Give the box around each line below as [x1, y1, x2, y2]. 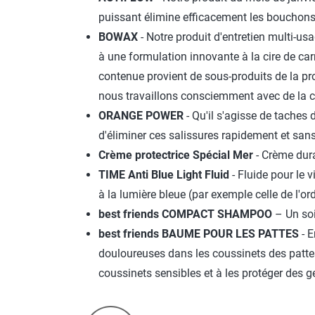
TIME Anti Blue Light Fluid [98, 168, 230, 182]
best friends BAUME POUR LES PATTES [98, 227, 300, 241]
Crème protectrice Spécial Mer [98, 148, 254, 162]
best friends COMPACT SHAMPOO [98, 207, 273, 221]
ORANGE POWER [98, 109, 187, 123]
